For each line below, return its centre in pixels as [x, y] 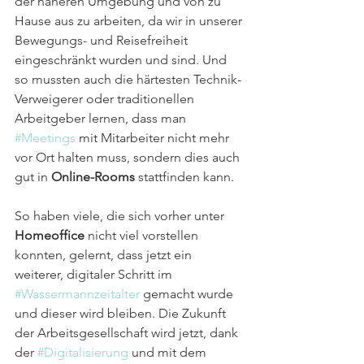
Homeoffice [50, 235]
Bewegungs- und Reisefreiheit [103, 40]
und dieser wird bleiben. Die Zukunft [122, 313]
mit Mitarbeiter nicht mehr [154, 137]
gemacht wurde [188, 293]
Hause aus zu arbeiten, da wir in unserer [130, 20]
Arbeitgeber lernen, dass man [102, 118]
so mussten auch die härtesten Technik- [128, 79]
